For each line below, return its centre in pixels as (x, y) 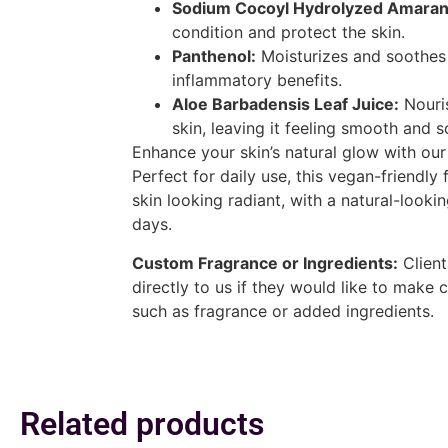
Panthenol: (214, 56)
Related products (142, 423)
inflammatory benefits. (257, 80)
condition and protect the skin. (288, 32)
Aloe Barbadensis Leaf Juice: (285, 104)
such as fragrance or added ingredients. (283, 310)
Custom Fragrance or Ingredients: (265, 262)
